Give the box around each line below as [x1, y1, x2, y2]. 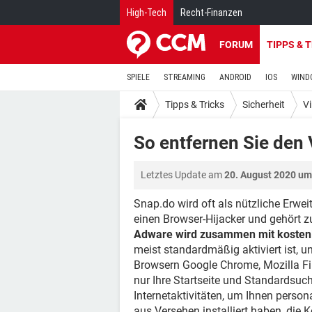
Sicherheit [242, 98, 285, 110]
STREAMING [164, 72, 205, 82]
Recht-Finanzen [180, 7, 242, 18]
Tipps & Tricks [165, 98, 224, 110]
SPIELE [127, 72, 150, 82]
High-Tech [127, 7, 166, 18]
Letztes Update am [141, 169, 224, 180]
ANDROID [219, 72, 251, 82]
